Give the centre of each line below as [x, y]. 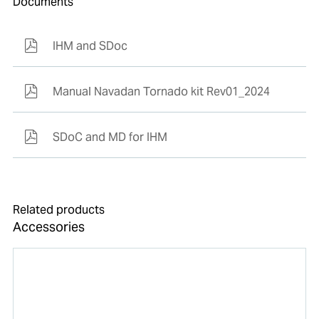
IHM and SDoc [90, 46]
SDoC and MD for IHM [110, 137]
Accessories [48, 227]
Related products [58, 210]
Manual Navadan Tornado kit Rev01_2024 [161, 92]
